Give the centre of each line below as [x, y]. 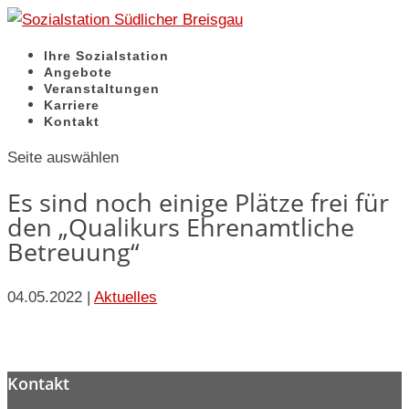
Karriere [72, 105]
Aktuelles [126, 297]
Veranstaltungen [102, 89]
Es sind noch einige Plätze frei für [198, 203]
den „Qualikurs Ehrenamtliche [181, 227]
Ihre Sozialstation [106, 56]
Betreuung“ [73, 252]
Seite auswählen [63, 157]
